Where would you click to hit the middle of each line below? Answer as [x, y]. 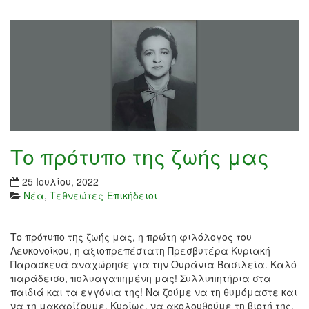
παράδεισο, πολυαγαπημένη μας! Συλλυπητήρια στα [141, 278]
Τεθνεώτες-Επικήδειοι [103, 196]
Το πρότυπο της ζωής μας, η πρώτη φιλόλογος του [131, 237]
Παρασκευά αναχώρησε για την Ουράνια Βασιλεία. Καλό [153, 265]
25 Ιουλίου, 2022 [60, 182]
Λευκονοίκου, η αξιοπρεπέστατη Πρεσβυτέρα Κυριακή [140, 251]
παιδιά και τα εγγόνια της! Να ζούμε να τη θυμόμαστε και [154, 292]
